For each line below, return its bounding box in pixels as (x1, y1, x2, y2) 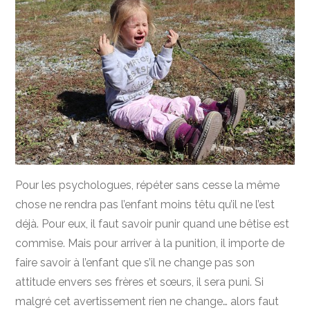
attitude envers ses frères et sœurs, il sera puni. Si (15, 275, 264, 289)
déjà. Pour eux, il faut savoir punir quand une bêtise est (15, 217, 290, 230)
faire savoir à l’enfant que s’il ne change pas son (15, 255, 255, 269)
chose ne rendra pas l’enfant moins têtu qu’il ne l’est (15, 197, 275, 211)
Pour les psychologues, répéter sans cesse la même (15, 178, 280, 192)
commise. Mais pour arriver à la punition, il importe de (15, 236, 285, 250)
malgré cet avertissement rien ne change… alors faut (15, 294, 280, 308)
